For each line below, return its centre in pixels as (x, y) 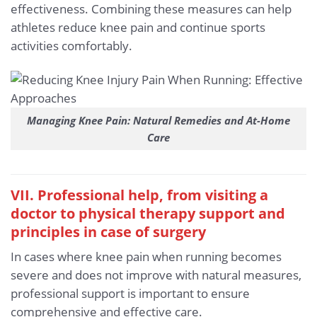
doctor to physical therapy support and (148, 213)
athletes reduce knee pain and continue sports (138, 28)
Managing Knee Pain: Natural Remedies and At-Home (158, 121)
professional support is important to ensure (130, 294)
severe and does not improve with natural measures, (156, 275)
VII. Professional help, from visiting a (139, 194)
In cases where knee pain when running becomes (146, 257)
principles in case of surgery (108, 231)
